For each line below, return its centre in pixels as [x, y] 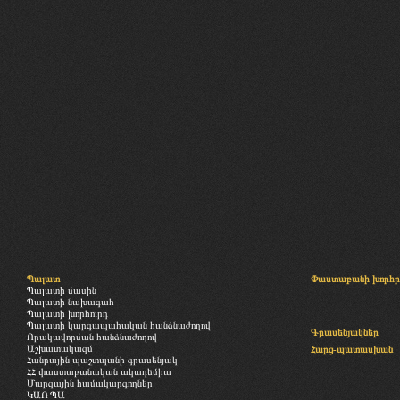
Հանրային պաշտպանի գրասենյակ [102, 360]
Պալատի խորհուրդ [67, 313]
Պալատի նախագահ [71, 302]
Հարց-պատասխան [352, 349]
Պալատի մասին [62, 290]
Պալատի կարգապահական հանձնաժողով [119, 325]
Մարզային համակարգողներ [90, 383]
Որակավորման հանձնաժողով [92, 337]
